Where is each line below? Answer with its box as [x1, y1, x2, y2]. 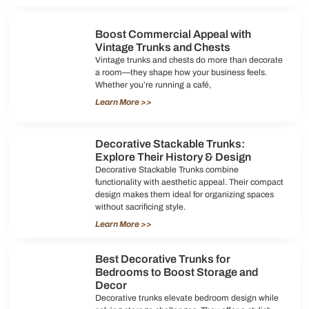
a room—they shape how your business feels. [94, 67, 267, 77]
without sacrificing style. [94, 201, 186, 212]
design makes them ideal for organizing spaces [94, 189, 274, 199]
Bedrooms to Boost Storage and [94, 266, 258, 279]
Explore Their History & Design [94, 150, 251, 163]
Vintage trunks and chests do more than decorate [94, 54, 283, 65]
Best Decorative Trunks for [94, 253, 230, 266]
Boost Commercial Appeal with [94, 28, 251, 40]
